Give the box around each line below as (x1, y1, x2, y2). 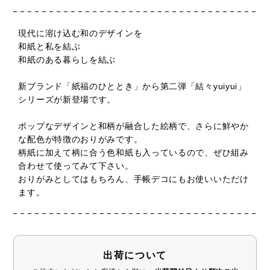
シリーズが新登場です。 (18, 95, 116, 104)
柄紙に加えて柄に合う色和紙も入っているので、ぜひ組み (18, 148, 249, 157)
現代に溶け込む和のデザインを (18, 28, 143, 38)
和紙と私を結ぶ (18, 42, 81, 51)
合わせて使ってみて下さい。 (18, 161, 134, 171)
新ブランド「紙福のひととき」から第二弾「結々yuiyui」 (18, 81, 246, 91)
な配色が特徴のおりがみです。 (18, 134, 143, 144)
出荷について (103, 250, 167, 260)
